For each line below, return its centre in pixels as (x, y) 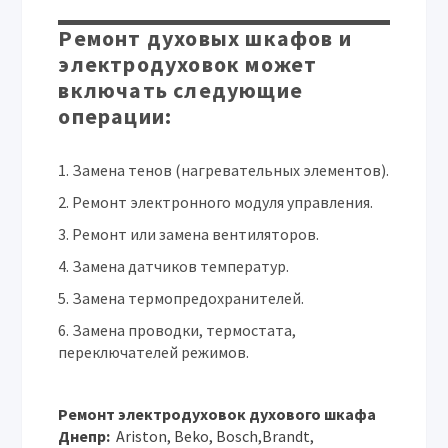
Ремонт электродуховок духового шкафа (217, 414)
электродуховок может (188, 64)
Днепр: (86, 436)
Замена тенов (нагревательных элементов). (231, 170)
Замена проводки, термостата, (184, 330)
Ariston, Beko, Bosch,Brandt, (215, 436)
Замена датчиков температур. (181, 266)
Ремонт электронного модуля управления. (223, 202)
